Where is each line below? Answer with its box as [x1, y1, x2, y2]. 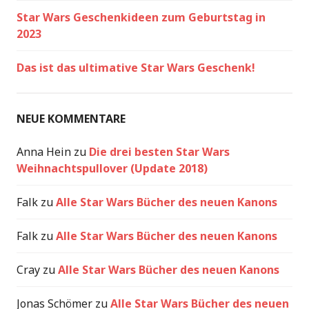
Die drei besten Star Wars [89, 144, 230, 159]
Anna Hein [17, 144, 71, 159]
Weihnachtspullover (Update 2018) [17, 161, 208, 176]
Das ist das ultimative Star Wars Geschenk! [17, 60, 255, 75]
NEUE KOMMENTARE [17, 111, 126, 126]
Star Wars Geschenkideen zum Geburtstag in [17, 10, 266, 25]
